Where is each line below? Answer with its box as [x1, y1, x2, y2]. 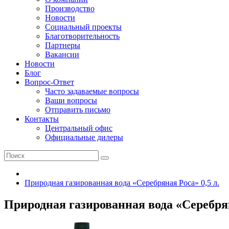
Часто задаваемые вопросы [45, 87, 139, 96]
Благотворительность [45, 32, 120, 40]
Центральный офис [45, 124, 112, 132]
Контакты [25, 114, 59, 123]
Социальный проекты [45, 22, 122, 31]
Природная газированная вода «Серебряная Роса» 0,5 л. [25, 178, 219, 187]
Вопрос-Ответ [25, 78, 74, 86]
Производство [45, 4, 95, 13]
